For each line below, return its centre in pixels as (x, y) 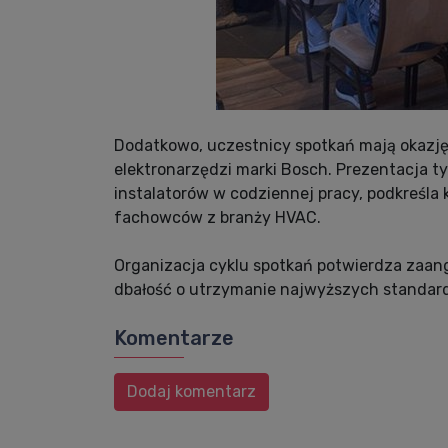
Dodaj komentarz (191, 391)
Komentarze (174, 337)
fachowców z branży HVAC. (217, 217)
